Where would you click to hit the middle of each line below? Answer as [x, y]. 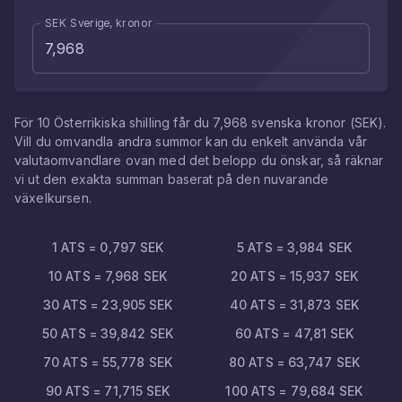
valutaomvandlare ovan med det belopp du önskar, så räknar [199, 160]
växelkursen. [53, 198]
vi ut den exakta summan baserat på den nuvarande [172, 179]
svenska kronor [299, 122]
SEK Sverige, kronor [99, 22]
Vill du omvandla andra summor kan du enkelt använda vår [191, 141]
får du [192, 122]
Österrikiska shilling [112, 122]
